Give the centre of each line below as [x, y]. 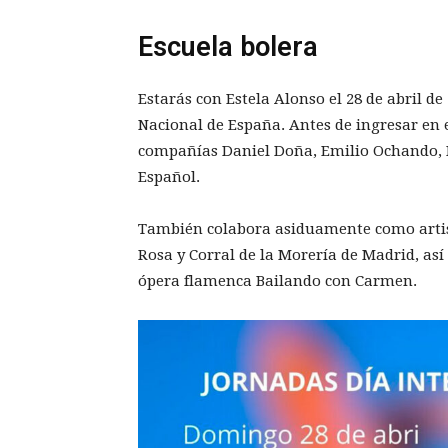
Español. [169, 176]
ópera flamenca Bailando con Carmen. [277, 280]
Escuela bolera [228, 46]
